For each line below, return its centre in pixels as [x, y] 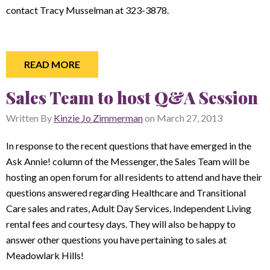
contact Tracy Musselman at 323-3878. [87, 10]
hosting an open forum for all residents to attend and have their [134, 177]
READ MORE [52, 64]
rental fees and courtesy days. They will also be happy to [121, 224]
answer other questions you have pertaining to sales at [116, 239]
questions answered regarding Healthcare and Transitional [126, 192]
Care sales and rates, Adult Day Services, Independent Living [129, 208]
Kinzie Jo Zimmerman [98, 118]
